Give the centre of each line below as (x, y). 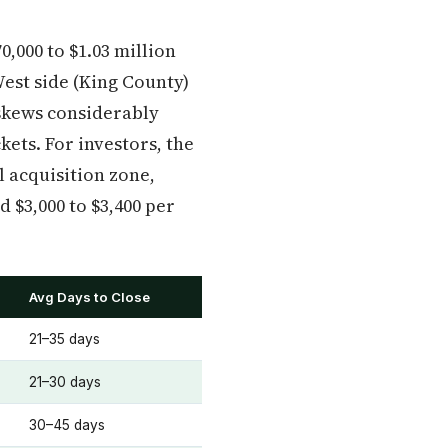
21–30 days (65, 382)
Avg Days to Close (89, 297)
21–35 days (64, 339)
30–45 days (67, 425)
